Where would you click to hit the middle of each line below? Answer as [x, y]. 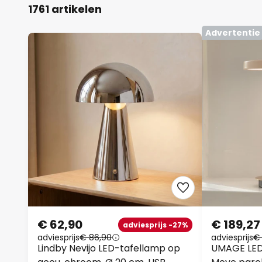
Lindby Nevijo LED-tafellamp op [109, 248]
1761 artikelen [65, 9]
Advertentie [233, 33]
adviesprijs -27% [155, 225]
